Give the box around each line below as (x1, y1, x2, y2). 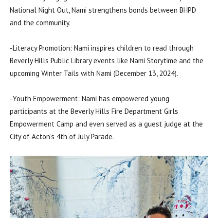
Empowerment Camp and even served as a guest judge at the (10, 119, 203, 128)
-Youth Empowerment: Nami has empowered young (10, 94, 169, 103)
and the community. (10, 18, 71, 27)
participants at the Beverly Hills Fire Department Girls (10, 107, 178, 116)
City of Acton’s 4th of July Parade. (10, 132, 114, 141)
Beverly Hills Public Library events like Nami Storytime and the (10, 56, 203, 65)
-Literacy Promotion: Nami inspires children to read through (10, 43, 194, 53)
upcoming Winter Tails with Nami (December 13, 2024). (10, 69, 178, 78)
